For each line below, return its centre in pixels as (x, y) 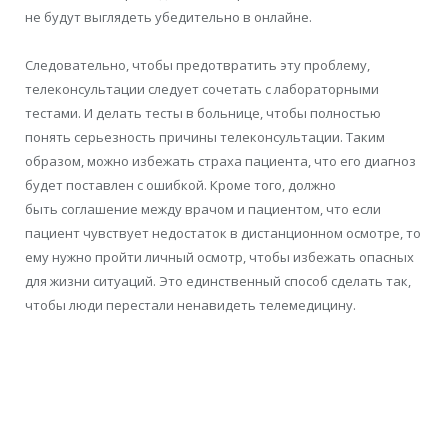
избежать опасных (352, 256)
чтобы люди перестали (99, 304)
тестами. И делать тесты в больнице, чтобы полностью (203, 112)
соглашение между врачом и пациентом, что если (221, 208)
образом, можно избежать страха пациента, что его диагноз (220, 160)
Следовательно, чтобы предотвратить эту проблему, (197, 64)
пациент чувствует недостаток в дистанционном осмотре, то (223, 232)
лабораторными (326, 88)
